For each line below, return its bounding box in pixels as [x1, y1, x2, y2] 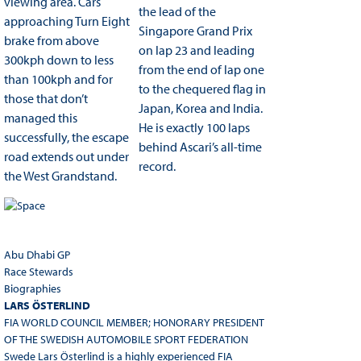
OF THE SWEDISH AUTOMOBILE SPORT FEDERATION [3, 332, 248, 347]
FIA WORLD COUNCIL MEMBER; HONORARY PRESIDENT [3, 315, 264, 330]
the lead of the [138, 3, 216, 20]
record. [138, 158, 176, 175]
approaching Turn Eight [3, 13, 130, 30]
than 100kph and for [3, 71, 113, 88]
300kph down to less [3, 52, 114, 68]
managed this [3, 110, 77, 127]
